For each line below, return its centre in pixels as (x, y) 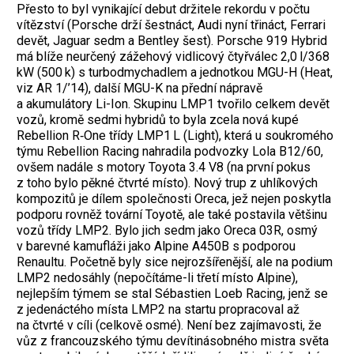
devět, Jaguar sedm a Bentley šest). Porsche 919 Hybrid (172, 40)
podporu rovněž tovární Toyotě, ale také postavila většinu (172, 214)
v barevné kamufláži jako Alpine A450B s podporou (156, 246)
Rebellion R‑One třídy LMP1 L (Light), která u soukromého (175, 135)
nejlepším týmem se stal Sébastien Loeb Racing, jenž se (172, 293)
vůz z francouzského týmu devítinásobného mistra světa (173, 341)
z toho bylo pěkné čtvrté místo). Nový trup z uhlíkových (167, 183)
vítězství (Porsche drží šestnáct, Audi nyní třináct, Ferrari (171, 24)
